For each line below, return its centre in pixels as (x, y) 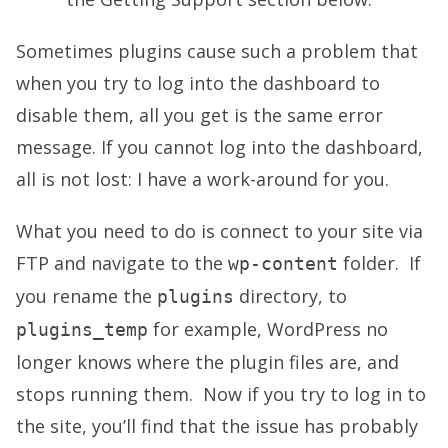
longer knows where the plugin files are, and (207, 362)
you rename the (86, 296)
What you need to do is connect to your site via (219, 231)
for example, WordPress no (268, 329)
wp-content (283, 264)
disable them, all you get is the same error (199, 115)
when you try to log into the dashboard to (198, 83)
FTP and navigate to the (122, 263)
